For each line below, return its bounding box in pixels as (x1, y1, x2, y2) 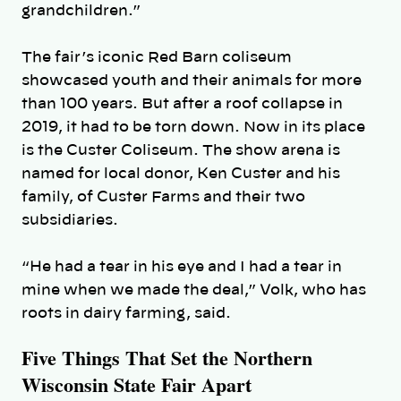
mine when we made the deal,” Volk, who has (21, 282, 366, 297)
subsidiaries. (21, 212, 118, 227)
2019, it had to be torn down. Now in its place (21, 119, 365, 134)
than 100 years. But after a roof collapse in (21, 96, 343, 111)
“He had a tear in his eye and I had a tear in (21, 259, 342, 274)
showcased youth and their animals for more (21, 73, 362, 88)
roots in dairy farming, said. (21, 305, 235, 320)
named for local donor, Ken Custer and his (21, 166, 340, 181)
